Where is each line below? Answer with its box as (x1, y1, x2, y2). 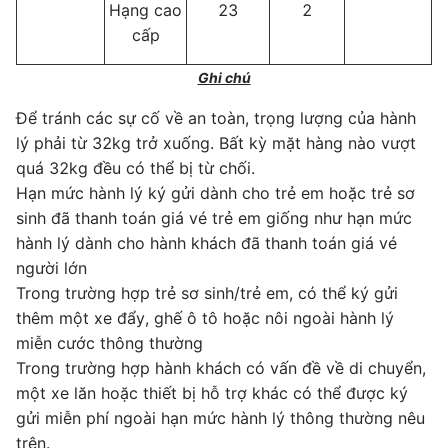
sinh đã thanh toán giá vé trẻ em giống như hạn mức (16, 207, 412, 228)
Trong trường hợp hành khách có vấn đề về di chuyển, (16, 357, 426, 378)
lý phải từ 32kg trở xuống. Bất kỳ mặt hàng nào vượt (16, 132, 416, 153)
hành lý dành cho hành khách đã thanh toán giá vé (16, 232, 397, 253)
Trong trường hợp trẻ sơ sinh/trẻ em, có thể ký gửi (16, 282, 398, 303)
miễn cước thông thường (16, 332, 203, 353)
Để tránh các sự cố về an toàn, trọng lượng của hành (16, 107, 416, 128)
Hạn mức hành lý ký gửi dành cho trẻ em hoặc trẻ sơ (16, 182, 415, 203)
